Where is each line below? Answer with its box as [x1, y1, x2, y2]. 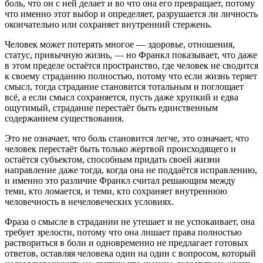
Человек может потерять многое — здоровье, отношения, [5, 39, 235, 49]
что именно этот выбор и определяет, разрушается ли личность [5, 8, 258, 19]
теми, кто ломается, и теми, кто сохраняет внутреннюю [5, 186, 227, 196]
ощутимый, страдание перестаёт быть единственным [5, 102, 218, 113]
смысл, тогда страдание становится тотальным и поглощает [5, 81, 244, 92]
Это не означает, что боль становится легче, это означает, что [5, 133, 249, 143]
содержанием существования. [5, 113, 124, 123]
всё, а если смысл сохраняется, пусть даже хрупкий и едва [5, 92, 238, 102]
